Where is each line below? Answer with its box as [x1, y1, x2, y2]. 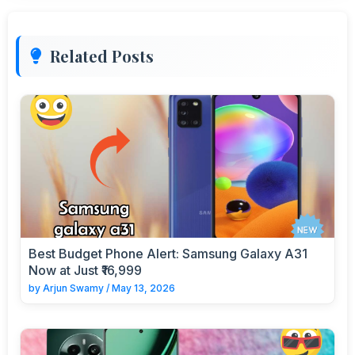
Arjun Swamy [43, 281, 104, 294]
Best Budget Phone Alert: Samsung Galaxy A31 [29, 245, 307, 261]
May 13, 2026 [112, 281, 175, 294]
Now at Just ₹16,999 [29, 261, 142, 278]
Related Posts [50, 44, 154, 67]
